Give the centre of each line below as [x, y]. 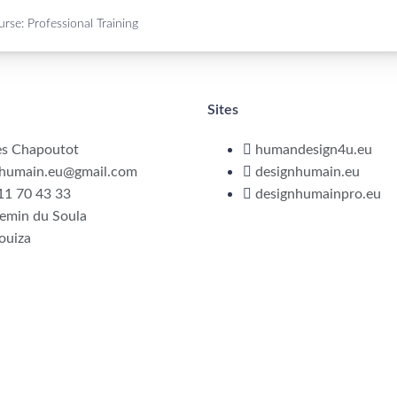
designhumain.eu [307, 172]
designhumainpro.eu [318, 194]
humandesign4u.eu [314, 150]
